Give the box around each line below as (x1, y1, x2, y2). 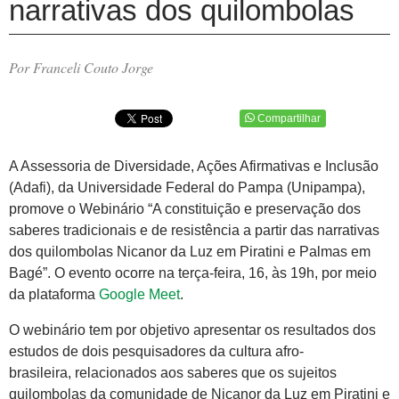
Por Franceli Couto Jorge (9, 58, 153, 77)
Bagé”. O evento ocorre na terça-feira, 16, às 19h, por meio (9, 265, 377, 281)
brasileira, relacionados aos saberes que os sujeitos (9, 365, 337, 381)
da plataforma (9, 287, 99, 303)
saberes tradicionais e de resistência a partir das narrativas (9, 223, 379, 239)
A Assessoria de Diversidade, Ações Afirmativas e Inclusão (9, 159, 379, 175)
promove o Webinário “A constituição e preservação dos (9, 201, 361, 217)
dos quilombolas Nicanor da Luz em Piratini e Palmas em (9, 244, 370, 260)
